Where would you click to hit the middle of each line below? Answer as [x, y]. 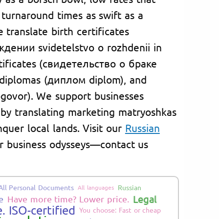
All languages [96, 187]
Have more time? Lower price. [68, 198]
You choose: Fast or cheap [120, 209]
